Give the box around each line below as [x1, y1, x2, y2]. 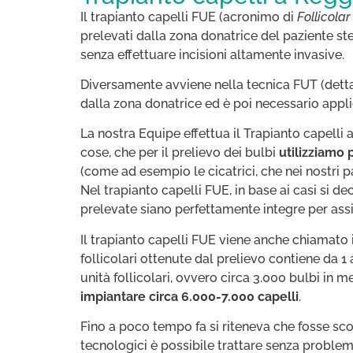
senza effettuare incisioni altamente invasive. [80, 46, 344, 62]
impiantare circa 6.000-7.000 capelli [80, 288, 299, 304]
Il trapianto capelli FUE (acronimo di [80, 9, 297, 24]
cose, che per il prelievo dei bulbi [80, 145, 279, 161]
